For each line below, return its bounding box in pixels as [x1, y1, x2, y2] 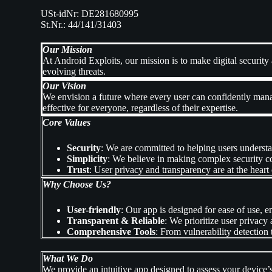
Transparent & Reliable [67, 216, 165, 226]
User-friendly [67, 205, 121, 216]
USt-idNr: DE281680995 [41, 8, 139, 19]
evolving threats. [42, 66, 106, 77]
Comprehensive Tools [67, 226, 156, 237]
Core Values [42, 117, 91, 128]
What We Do [42, 253, 93, 264]
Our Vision [42, 81, 87, 92]
